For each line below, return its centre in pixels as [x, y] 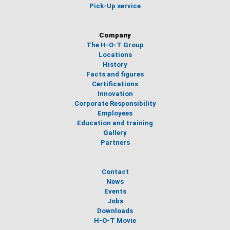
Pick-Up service [115, 6]
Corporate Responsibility [115, 103]
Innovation [115, 94]
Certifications [115, 84]
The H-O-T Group [115, 45]
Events [115, 191]
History [115, 64]
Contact [115, 172]
